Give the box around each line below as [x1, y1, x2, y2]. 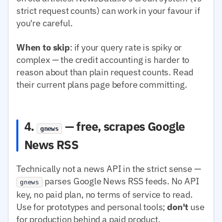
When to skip [16, 41, 70, 53]
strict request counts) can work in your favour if [16, 4, 200, 16]
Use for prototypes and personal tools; [16, 201, 167, 213]
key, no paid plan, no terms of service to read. [16, 188, 193, 200]
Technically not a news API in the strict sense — [16, 163, 201, 174]
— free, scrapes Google [62, 118, 185, 134]
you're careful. [16, 17, 73, 29]
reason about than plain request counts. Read [16, 66, 194, 78]
